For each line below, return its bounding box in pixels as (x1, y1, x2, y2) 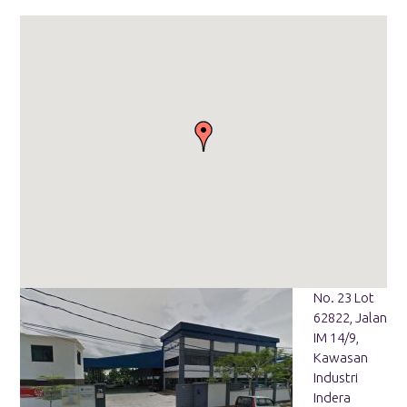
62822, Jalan (313, 310, 387, 326)
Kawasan (313, 350, 368, 366)
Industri (313, 370, 358, 386)
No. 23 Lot (313, 290, 374, 306)
